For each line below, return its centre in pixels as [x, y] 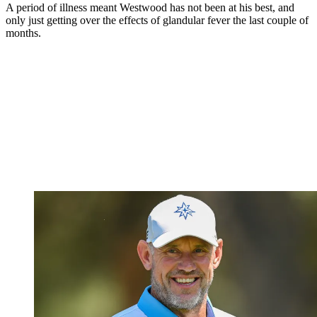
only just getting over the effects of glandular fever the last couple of [157, 21]
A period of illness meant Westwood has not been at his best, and [150, 8]
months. [23, 33]
